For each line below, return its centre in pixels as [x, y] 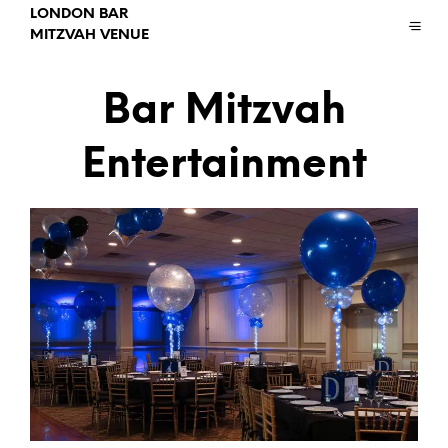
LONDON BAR [79, 14]
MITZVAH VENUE [89, 35]
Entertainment [224, 165]
